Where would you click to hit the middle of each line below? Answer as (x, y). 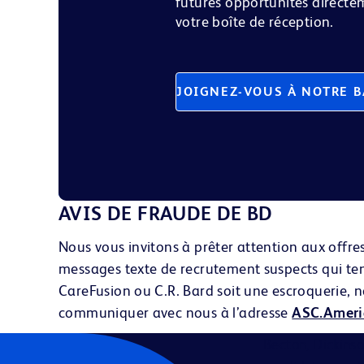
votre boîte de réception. (255, 22)
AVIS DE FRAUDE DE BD (169, 213)
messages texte (108, 269)
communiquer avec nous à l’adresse (175, 312)
